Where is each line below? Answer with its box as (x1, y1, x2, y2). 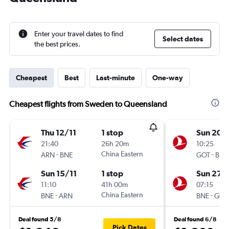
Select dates (163, 35, 203, 43)
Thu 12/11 (41, 128, 76, 137)
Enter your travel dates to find (34, 30, 123, 38)
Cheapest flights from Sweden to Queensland (9, 99, 167, 109)
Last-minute (96, 74, 135, 82)
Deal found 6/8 (174, 216, 217, 223)
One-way (152, 74, 183, 82)
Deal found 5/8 (18, 216, 61, 223)
